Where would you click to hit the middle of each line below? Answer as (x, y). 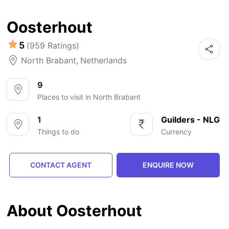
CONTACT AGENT (61, 165)
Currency (176, 132)
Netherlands (104, 61)
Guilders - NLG (190, 120)
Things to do (59, 132)
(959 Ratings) (53, 45)
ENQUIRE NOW (168, 165)
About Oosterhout (75, 211)
